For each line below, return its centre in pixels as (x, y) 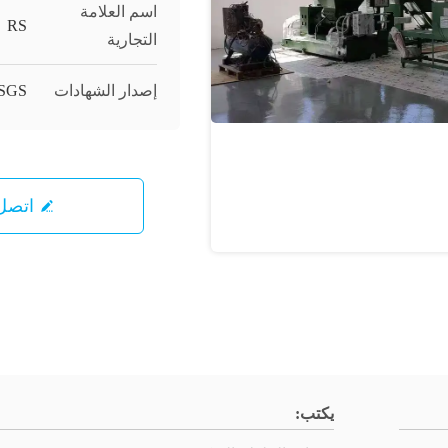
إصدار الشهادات (105, 90)
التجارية (132, 39)
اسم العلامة (118, 11)
